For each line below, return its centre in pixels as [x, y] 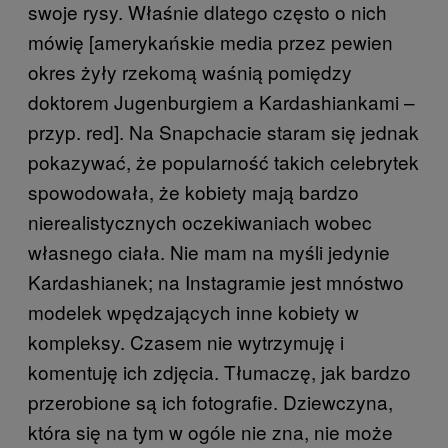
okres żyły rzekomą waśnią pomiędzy [190, 71]
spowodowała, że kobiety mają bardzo [193, 191]
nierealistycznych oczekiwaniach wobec [200, 221]
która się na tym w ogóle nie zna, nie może [210, 431]
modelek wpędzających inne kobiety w [193, 311]
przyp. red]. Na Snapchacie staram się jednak [223, 131]
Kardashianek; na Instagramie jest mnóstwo [216, 281]
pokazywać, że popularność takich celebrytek [223, 161]
